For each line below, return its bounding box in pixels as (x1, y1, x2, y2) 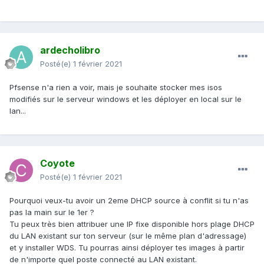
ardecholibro (40, 44, 100, 57)
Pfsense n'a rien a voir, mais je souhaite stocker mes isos (9, 82, 222, 93)
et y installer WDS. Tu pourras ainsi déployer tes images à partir (9, 243, 245, 253)
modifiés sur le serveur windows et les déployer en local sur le (9, 94, 242, 104)
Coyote (40, 157, 75, 170)
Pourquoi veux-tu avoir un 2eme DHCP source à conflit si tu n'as (9, 196, 249, 206)
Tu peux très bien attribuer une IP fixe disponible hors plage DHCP (9, 219, 255, 229)
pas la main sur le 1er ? (9, 207, 94, 217)
